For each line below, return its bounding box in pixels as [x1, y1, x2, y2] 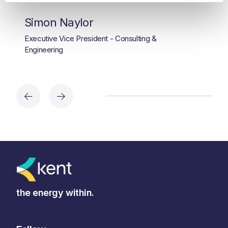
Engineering [24, 44, 63, 54]
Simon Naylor [24, 15, 94, 29]
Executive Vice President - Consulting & [24, 33, 157, 43]
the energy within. [16, 187, 94, 198]
